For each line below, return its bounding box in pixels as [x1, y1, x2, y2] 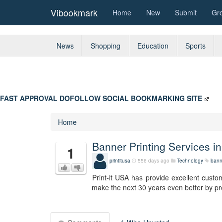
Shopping [91, 41, 120, 51]
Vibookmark [51, 6, 98, 19]
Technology [177, 157, 203, 164]
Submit [175, 7, 197, 17]
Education [137, 41, 168, 51]
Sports [185, 41, 206, 51]
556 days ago [138, 157, 169, 164]
